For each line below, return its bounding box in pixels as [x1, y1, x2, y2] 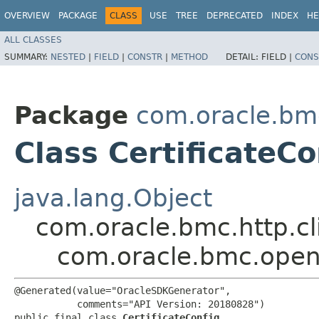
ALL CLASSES [4, 34, 62, 45]
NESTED [51, 51, 85, 62]
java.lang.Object [14, 183, 212, 212]
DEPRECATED [206, 11, 263, 21]
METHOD [171, 51, 208, 62]
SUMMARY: [4, 51, 51, 62]
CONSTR [127, 51, 162, 62]
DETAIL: [226, 51, 261, 62]
